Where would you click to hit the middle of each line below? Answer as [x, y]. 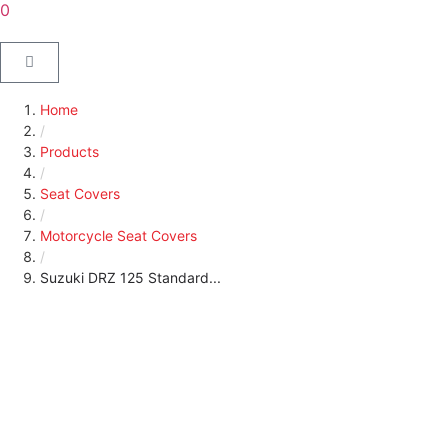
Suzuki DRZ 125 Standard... [130, 277]
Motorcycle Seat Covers [118, 235]
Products [69, 151]
